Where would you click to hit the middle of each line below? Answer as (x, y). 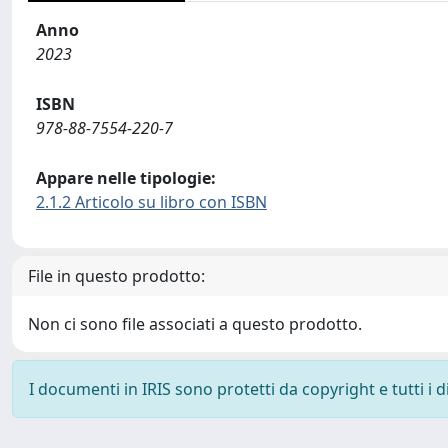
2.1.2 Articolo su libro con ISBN (151, 201)
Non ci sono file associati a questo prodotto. (195, 323)
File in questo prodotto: (116, 275)
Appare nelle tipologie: (126, 177)
